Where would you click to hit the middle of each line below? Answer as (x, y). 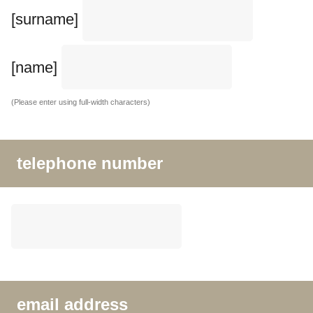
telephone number (90, 163)
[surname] (45, 19)
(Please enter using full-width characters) (81, 102)
